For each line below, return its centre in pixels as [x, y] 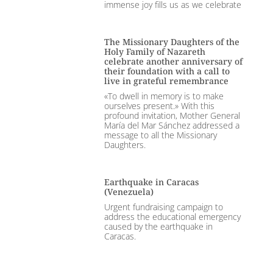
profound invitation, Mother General [172, 116]
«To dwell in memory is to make [164, 96]
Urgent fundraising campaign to [163, 207]
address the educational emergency [172, 217]
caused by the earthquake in [158, 227]
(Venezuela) [129, 192]
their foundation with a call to [167, 71]
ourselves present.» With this [159, 106]
